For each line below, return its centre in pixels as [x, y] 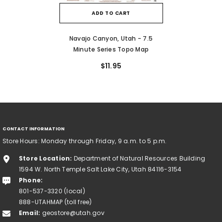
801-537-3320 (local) [52, 191]
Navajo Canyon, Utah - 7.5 [111, 39]
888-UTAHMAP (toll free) [55, 202]
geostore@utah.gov [72, 213]
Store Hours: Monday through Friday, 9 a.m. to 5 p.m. [85, 141]
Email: [30, 213]
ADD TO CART [111, 13]
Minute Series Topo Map [111, 50]
